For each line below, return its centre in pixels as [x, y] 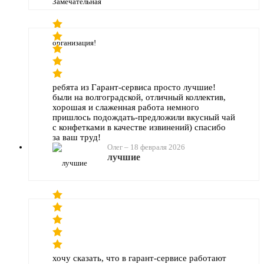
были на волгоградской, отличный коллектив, [139, 97]
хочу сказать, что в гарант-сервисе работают [139, 258]
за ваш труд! [77, 137]
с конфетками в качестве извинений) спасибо [139, 127]
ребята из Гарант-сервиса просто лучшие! [134, 87]
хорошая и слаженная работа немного [126, 107]
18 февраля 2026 [158, 147]
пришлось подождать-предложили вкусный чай [144, 117]
